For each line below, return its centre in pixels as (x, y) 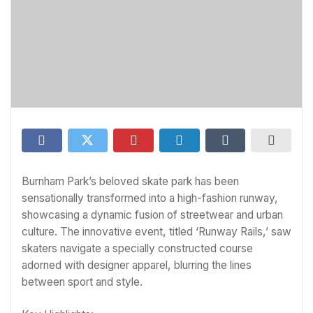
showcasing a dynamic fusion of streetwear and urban (152, 215)
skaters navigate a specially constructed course (137, 248)
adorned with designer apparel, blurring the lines (137, 265)
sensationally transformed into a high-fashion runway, (150, 198)
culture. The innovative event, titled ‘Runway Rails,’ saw (156, 232)
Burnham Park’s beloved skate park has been (130, 181)
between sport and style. (82, 282)
